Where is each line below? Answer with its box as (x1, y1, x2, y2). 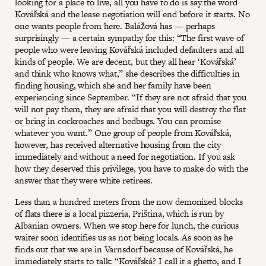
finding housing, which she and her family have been (15, 78, 211, 91)
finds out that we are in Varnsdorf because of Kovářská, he (15, 242, 233, 255)
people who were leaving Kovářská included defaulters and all (15, 43, 244, 56)
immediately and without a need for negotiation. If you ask (15, 150, 236, 163)
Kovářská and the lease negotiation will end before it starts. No (15, 7, 250, 20)
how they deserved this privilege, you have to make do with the (15, 161, 248, 175)
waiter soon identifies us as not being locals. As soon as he (15, 230, 233, 243)
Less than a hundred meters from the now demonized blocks (15, 195, 243, 208)
